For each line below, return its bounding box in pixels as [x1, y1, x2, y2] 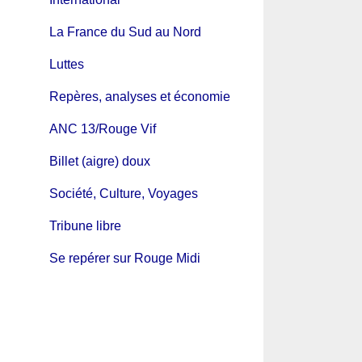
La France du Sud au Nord [48, 25, 201, 40]
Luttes [48, 57, 84, 72]
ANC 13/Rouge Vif [48, 122, 156, 137]
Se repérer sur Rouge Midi [48, 251, 200, 266]
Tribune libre [48, 219, 121, 234]
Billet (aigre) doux [48, 154, 150, 169]
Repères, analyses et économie [48, 90, 230, 104]
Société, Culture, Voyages [48, 187, 198, 201]
